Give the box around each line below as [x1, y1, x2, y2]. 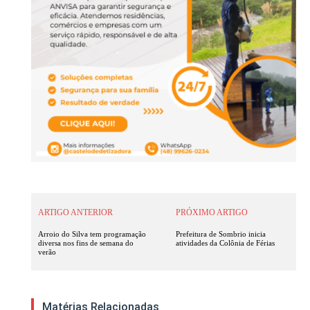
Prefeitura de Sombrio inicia [176, 230, 266, 239]
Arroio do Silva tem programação [38, 230, 146, 239]
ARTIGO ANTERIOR [38, 208, 113, 218]
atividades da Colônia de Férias [176, 239, 275, 248]
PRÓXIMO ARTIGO [176, 208, 248, 218]
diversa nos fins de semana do [38, 239, 134, 248]
